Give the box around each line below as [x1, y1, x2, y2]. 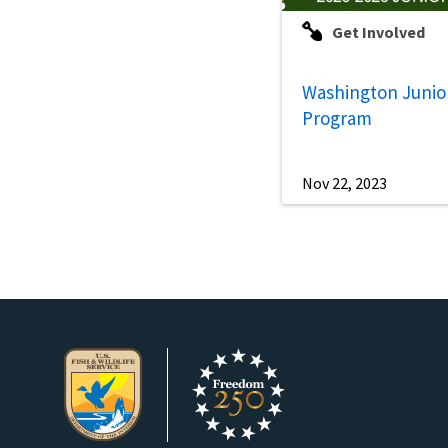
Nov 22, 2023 [302, 173, 387, 194]
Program [302, 106, 372, 131]
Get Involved [332, 22, 425, 43]
